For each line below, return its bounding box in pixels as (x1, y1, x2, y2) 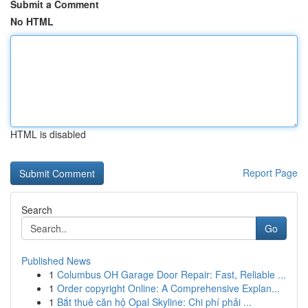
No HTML (10, 14, 54, 28)
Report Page (243, 166, 298, 179)
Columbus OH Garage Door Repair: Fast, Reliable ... (57, 267, 286, 281)
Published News (21, 254, 91, 267)
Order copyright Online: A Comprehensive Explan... (57, 281, 280, 295)
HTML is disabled (10, 127, 86, 141)
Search (21, 203, 52, 217)
